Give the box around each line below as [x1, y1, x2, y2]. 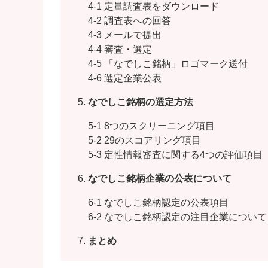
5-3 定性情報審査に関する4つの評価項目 [88, 150, 263, 160]
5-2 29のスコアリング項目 [88, 135, 202, 146]
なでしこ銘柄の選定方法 [88, 97, 194, 108]
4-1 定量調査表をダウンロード [88, 1, 220, 12]
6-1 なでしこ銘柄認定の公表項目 [88, 197, 229, 208]
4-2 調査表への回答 [88, 16, 172, 26]
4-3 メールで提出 [88, 30, 162, 41]
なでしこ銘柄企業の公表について [88, 173, 232, 184]
